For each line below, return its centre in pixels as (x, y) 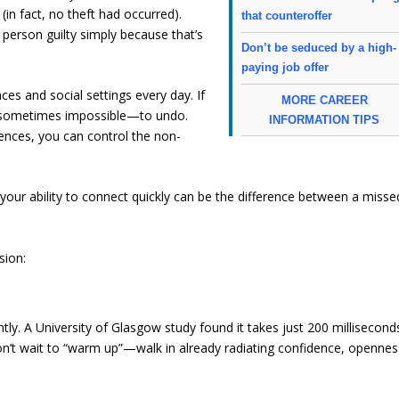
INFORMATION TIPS (325, 119)
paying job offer (285, 68)
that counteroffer (287, 16)
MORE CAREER (324, 100)
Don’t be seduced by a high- (319, 48)
